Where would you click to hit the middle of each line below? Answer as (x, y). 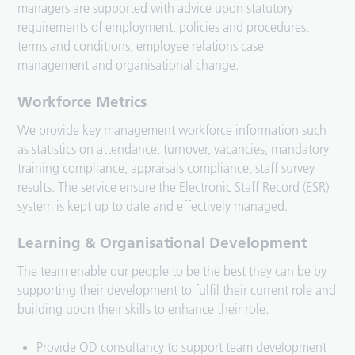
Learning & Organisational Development (162, 243)
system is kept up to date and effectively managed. (153, 206)
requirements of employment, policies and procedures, (164, 27)
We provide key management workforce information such (172, 130)
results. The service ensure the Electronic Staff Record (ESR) (174, 187)
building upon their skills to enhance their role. (143, 309)
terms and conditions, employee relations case (141, 46)
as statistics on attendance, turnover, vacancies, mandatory (174, 149)
